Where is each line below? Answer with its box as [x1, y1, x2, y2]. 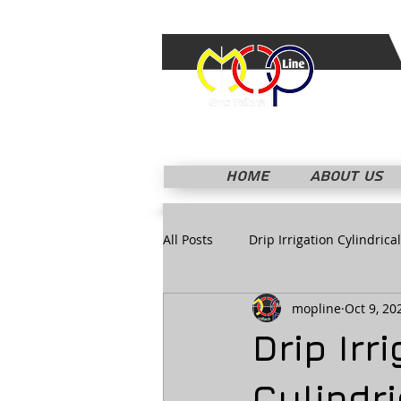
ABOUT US [310, 166, 383, 187]
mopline [292, 299, 341, 317]
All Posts [163, 230, 213, 248]
